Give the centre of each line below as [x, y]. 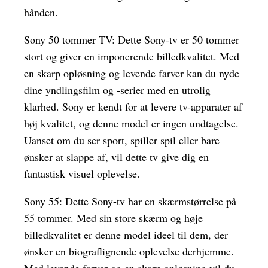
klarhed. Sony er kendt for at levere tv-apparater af [133, 107]
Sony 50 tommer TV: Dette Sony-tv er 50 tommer [132, 40]
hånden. [41, 12]
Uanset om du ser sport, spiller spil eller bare [122, 140]
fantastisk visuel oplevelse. [82, 174]
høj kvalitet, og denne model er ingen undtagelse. [131, 124]
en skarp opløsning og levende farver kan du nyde [132, 73]
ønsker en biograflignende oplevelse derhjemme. [129, 252]
